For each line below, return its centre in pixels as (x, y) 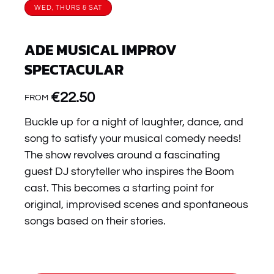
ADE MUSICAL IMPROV (101, 50)
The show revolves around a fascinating (122, 155)
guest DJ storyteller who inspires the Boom (129, 172)
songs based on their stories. (95, 221)
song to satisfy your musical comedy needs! (133, 139)
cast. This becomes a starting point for (119, 188)
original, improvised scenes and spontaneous (136, 205)
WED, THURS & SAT (68, 8)
